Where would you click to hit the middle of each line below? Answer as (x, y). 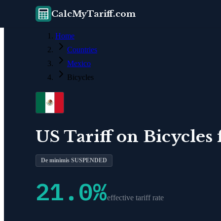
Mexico (79, 63)
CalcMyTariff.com (93, 14)
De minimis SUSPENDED (74, 160)
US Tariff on (89, 136)
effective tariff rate (135, 197)
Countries (82, 50)
